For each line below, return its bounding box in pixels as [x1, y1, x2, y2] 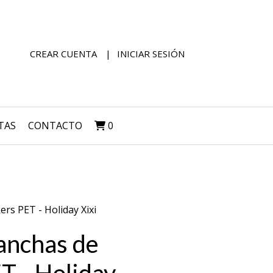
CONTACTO [28, 119, 82, 132]
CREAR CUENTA [30, 47, 97, 60]
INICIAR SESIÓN [117, 47, 185, 60]
